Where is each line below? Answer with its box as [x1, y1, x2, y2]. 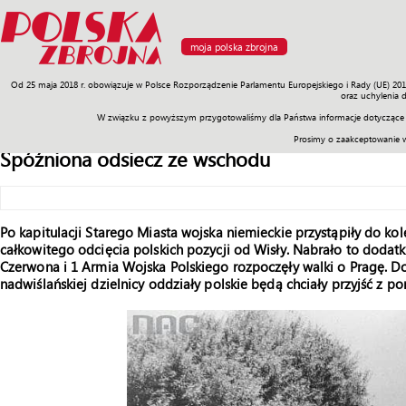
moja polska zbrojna [190, 41, 278, 53]
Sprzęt [121, 81, 159, 99]
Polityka [224, 81, 271, 99]
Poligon [59, 81, 105, 99]
